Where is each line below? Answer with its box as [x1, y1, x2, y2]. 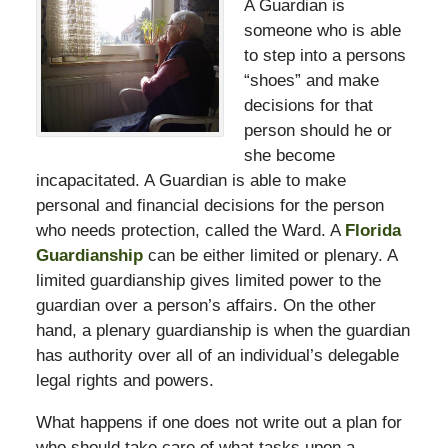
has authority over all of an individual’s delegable [35, 345, 399, 365]
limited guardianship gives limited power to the [35, 270, 381, 290]
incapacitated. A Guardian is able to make [35, 170, 346, 190]
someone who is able [244, 20, 401, 40]
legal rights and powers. [35, 370, 214, 390]
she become [244, 145, 335, 165]
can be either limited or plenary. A [142, 245, 397, 265]
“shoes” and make [244, 70, 379, 90]
